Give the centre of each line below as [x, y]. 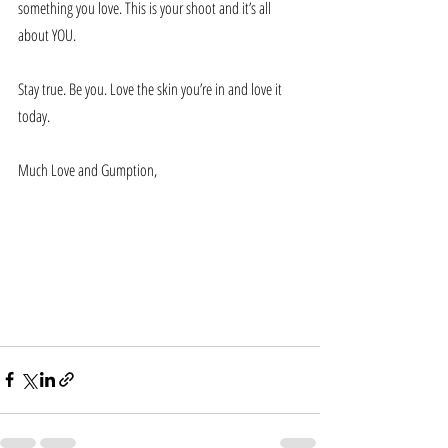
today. [35, 115]
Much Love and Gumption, [87, 169]
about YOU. [47, 34]
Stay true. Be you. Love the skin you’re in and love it [151, 88]
